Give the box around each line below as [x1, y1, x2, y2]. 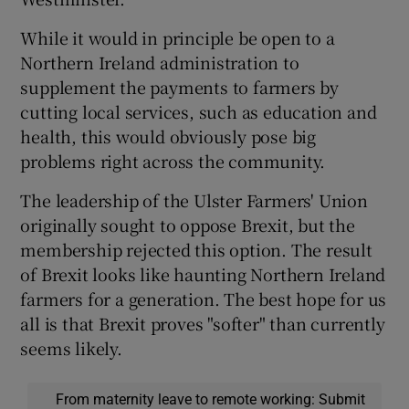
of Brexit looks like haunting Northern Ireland [20, 262, 386, 287]
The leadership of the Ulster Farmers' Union [20, 188, 368, 213]
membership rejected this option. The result [20, 237, 372, 262]
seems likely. [20, 336, 122, 361]
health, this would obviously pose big [20, 124, 317, 149]
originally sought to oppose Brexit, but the [20, 213, 355, 237]
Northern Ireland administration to [20, 50, 299, 75]
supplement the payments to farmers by [20, 75, 340, 100]
